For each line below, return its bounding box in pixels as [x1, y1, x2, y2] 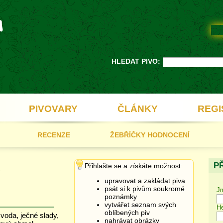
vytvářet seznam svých [105, 201, 176, 209]
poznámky [105, 193, 137, 201]
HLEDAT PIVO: [111, 57, 160, 65]
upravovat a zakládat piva [105, 177, 185, 185]
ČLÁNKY [117, 104, 158, 114]
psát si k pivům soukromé [105, 185, 185, 193]
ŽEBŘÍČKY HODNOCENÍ [110, 131, 190, 139]
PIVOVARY [29, 104, 78, 114]
